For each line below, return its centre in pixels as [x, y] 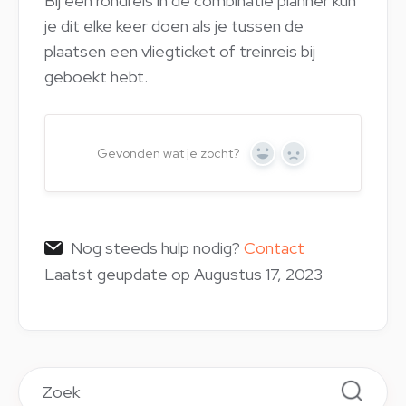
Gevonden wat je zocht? [168, 153]
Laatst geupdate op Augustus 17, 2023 [184, 274]
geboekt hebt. [96, 76]
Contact [274, 247]
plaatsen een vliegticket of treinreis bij [180, 51]
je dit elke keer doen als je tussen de [174, 25]
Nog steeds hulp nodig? [157, 247]
